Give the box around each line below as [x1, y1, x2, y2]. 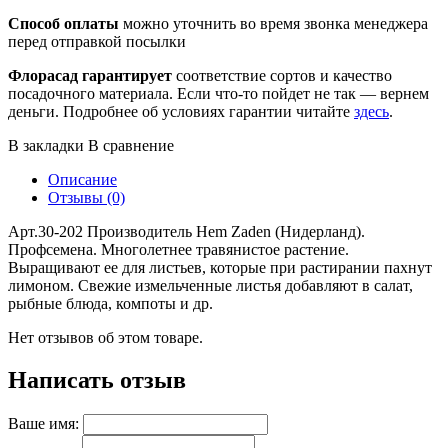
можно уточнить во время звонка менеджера [119, 14, 428, 32]
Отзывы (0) [48, 188, 125, 206]
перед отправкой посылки [8, 32, 186, 50]
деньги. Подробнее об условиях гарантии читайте [8, 102, 354, 120]
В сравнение [88, 136, 174, 154]
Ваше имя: [8, 414, 79, 432]
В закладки [8, 136, 84, 154]
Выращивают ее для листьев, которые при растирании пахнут [8, 258, 432, 276]
